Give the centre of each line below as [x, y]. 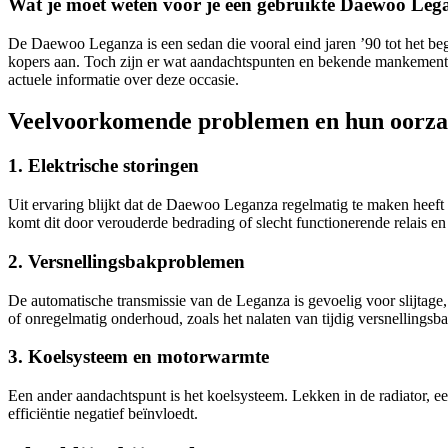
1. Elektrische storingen [103, 166]
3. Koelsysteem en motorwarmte [138, 357]
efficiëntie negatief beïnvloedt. [103, 413]
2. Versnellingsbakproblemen [126, 261]
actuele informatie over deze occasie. [123, 79]
